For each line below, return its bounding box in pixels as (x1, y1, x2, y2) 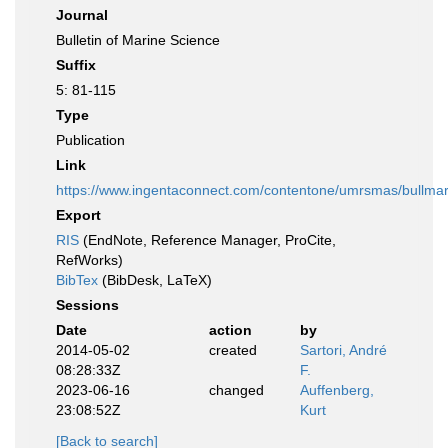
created (208, 342, 257, 358)
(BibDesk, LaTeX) (98, 272, 212, 288)
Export (56, 207, 101, 223)
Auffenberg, (300, 382, 374, 398)
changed (208, 382, 264, 398)
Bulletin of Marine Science (56, 32, 220, 48)
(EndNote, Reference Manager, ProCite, (79, 232, 336, 248)
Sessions (56, 297, 119, 313)
